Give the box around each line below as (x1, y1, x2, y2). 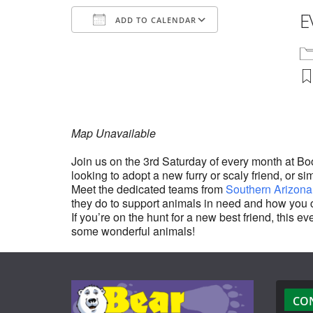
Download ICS (96, 37, 168, 54)
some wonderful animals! (71, 223, 195, 240)
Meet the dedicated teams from (71, 181, 226, 198)
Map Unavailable (71, 125, 156, 142)
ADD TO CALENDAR (112, 15, 196, 26)
